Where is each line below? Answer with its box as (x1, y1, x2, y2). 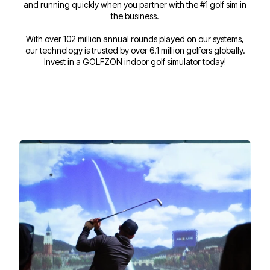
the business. (111, 11, 159, 21)
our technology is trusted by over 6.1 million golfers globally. (25, 45, 245, 55)
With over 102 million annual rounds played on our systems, (26, 34, 244, 44)
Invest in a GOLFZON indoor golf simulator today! (44, 57, 226, 67)
